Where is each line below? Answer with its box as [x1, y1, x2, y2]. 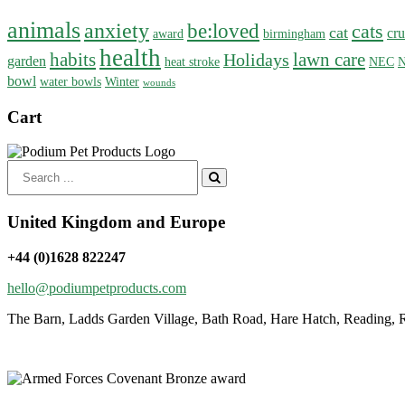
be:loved [187, 18, 259, 42]
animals [7, 16, 80, 43]
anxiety [84, 18, 149, 42]
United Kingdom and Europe [7, 212, 225, 231]
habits [50, 48, 96, 71]
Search [6, 159, 45, 175]
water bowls [40, 73, 101, 89]
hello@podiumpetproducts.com [7, 279, 186, 296]
